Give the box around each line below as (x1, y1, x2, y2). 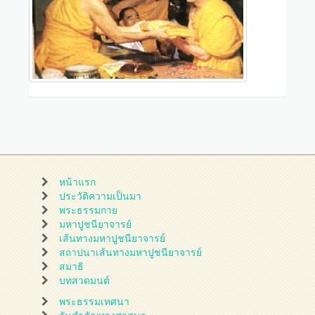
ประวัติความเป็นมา (59, 190, 142, 202)
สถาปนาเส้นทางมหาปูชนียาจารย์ (59, 246, 202, 259)
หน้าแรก (59, 176, 96, 188)
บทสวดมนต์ (59, 274, 110, 287)
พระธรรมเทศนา (59, 295, 130, 308)
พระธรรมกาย (59, 204, 118, 217)
